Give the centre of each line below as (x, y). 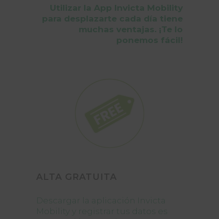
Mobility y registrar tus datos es (102, 211)
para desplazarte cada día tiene (112, 19)
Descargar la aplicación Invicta (101, 200)
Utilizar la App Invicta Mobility (116, 8)
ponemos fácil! (150, 40)
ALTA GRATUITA (77, 177)
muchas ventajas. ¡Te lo (131, 29)
